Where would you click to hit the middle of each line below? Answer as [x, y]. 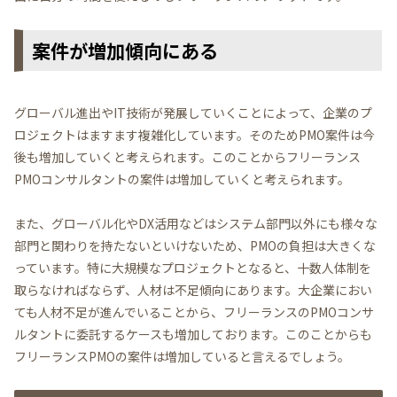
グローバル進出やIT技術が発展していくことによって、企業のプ [193, 112]
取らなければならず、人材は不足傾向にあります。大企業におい [193, 289]
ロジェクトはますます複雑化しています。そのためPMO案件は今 [195, 134]
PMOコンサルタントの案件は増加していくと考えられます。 [182, 179]
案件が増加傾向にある [125, 50]
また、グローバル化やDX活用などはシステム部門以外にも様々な [196, 223]
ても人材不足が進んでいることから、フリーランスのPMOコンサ [194, 311]
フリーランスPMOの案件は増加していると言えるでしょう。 [182, 356]
